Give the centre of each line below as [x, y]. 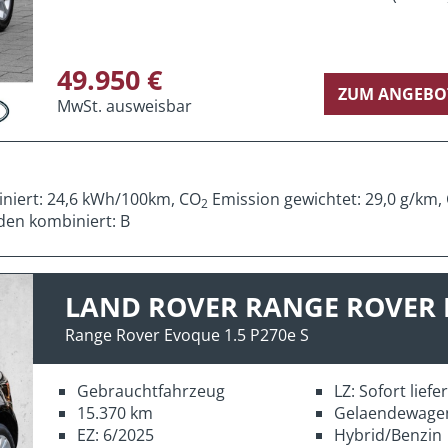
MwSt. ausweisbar [124, 105]
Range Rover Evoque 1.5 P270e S [187, 334]
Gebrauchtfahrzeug [151, 390]
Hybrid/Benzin [387, 434]
